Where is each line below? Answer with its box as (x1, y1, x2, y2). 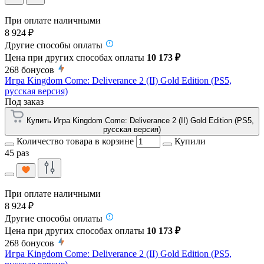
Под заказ (5, 96, 44, 107)
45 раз (5, 147, 29, 158)
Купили (174, 136, 206, 146)
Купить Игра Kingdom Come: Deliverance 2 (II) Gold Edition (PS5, (27, 115, 254, 125)
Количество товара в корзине (16, 136, 134, 146)
